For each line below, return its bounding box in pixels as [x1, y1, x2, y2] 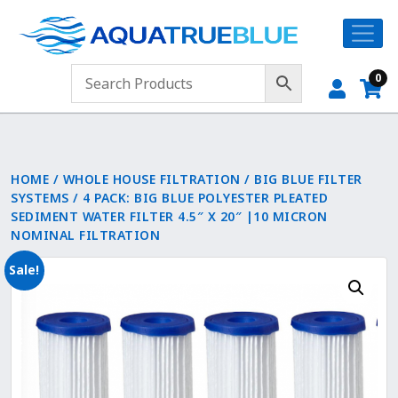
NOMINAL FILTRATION [11, 227, 160, 243]
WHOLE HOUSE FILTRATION [62, 171, 241, 187]
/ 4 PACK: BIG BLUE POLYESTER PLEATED [68, 189, 328, 206]
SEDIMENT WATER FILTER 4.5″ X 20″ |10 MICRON [11, 208, 328, 225]
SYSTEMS [11, 189, 69, 206]
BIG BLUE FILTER [254, 171, 362, 187]
